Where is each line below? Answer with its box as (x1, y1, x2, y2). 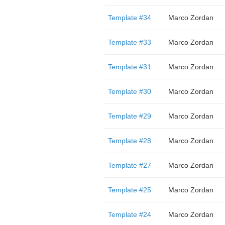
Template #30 (107, 87, 151, 95)
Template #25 (107, 186, 151, 194)
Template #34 (107, 14, 151, 22)
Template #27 (107, 161, 151, 169)
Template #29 (107, 112, 151, 120)
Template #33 (107, 38, 151, 46)
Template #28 (107, 137, 151, 145)
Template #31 (107, 63, 151, 71)
